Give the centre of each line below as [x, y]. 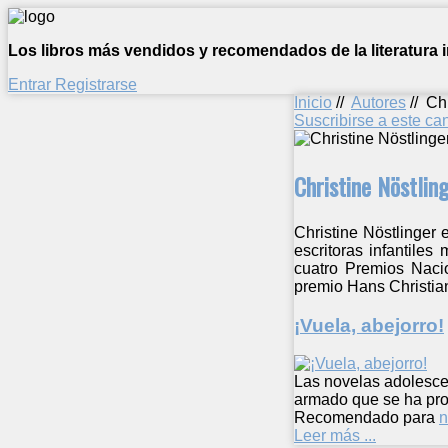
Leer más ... [335, 436]
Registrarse [96, 84]
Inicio [313, 102]
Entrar [31, 84]
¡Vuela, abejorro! [369, 325]
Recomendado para [364, 418]
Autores [378, 102]
